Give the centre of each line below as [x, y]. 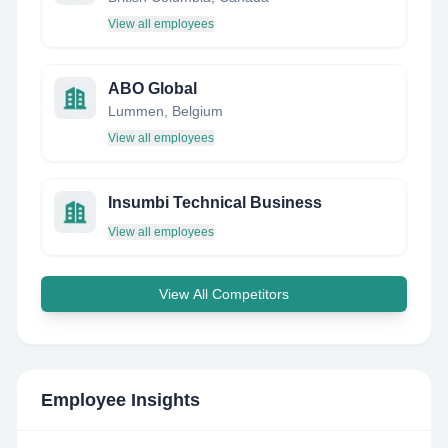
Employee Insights [120, 400]
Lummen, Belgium [165, 111]
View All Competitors [224, 294]
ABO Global [152, 88]
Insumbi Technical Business [215, 202]
